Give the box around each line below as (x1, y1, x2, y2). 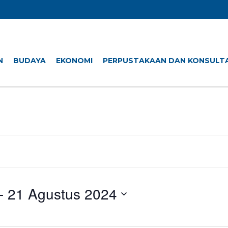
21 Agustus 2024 (8, 183, 117, 204)
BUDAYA (13, 56, 46, 65)
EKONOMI (56, 56, 93, 65)
